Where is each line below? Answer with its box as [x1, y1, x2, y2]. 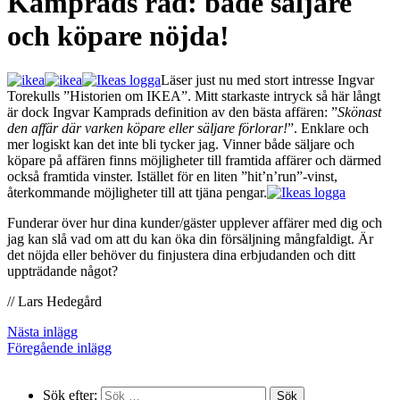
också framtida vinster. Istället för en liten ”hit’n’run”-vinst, [7, 168, 337, 184]
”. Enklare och [287, 120, 369, 136]
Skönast [337, 104, 381, 120]
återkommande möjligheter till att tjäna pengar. [7, 184, 267, 200]
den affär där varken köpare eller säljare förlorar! [7, 120, 287, 136]
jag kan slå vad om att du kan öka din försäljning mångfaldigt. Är [7, 230, 373, 246]
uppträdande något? [7, 262, 118, 279]
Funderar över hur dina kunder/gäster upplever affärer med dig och [7, 214, 382, 230]
